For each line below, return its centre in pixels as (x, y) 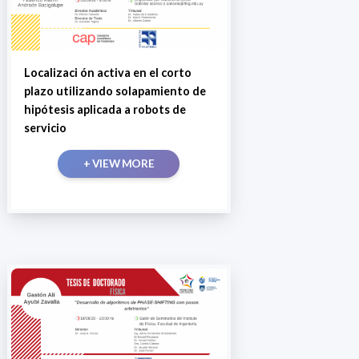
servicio (45, 127)
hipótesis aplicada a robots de (105, 109)
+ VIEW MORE (119, 163)
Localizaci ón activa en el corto (107, 72)
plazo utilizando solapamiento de (115, 91)
